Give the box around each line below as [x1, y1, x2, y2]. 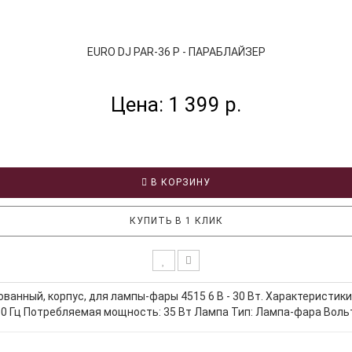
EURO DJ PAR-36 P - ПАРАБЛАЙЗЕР [86, 45, 266, 58]
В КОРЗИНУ [148, 176, 211, 188]
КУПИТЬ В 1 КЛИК [129, 214, 223, 226]
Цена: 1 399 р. [111, 92, 241, 116]
